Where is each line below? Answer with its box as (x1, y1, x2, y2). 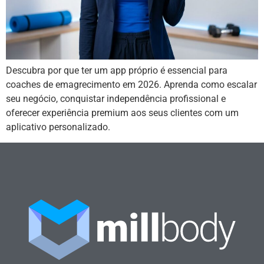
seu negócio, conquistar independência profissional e (6, 93, 226, 104)
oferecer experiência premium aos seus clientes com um (6, 107, 239, 118)
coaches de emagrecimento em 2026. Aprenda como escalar (6, 78, 257, 90)
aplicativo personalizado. (6, 121, 110, 133)
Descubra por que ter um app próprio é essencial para (6, 64, 227, 76)
